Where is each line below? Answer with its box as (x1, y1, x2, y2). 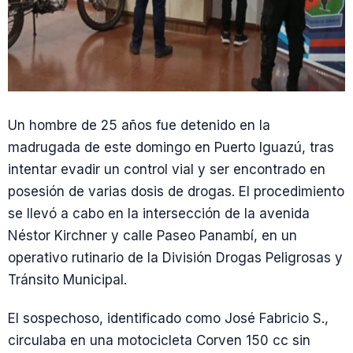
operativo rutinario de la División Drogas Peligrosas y (8, 250, 343, 266)
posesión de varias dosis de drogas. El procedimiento (8, 184, 344, 200)
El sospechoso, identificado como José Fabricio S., (8, 310, 329, 327)
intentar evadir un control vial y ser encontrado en (8, 162, 325, 178)
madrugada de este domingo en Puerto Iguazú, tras (8, 139, 334, 156)
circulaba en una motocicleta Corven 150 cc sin (8, 333, 310, 349)
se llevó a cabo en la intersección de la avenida (8, 206, 310, 222)
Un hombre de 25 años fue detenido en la (8, 117, 270, 134)
